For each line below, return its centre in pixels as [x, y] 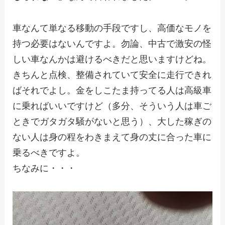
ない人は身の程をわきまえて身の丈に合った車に [112, 136]
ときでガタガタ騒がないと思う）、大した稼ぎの [112, 121]
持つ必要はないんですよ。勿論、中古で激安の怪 [112, 43]
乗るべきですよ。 [48, 152]
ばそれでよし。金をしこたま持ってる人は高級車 [112, 90]
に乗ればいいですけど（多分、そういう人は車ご [112, 105]
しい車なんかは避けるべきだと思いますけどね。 [112, 59]
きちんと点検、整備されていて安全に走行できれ [112, 74]
